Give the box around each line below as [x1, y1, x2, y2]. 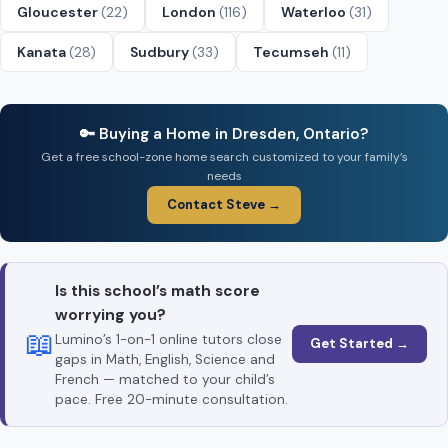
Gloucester [17, 2, 101, 21]
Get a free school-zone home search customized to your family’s [40, 148, 408, 165]
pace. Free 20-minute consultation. [55, 390, 288, 408]
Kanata [17, 42, 69, 61]
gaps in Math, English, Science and [55, 350, 275, 368]
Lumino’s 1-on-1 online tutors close [55, 330, 282, 348]
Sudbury [130, 42, 192, 61]
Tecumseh [253, 42, 332, 61]
